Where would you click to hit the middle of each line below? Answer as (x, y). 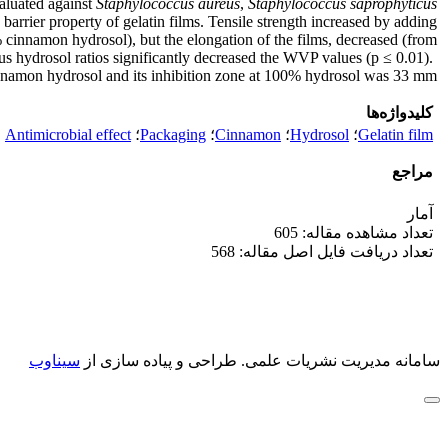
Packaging (173, 134)
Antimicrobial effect (68, 134)
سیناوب (54, 360)
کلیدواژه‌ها (399, 112)
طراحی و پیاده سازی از (158, 360)
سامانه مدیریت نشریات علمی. (338, 360)
